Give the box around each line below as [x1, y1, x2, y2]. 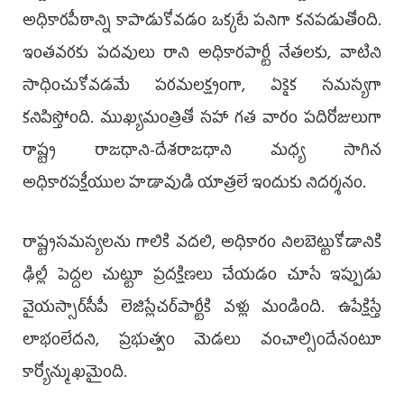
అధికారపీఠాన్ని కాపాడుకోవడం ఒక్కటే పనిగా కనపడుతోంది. [23, 6, 381, 38]
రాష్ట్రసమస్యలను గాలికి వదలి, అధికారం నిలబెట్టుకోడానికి [23, 228, 381, 260]
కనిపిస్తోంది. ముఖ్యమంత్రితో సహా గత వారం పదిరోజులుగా [23, 104, 381, 135]
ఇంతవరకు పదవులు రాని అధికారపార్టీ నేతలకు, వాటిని [23, 39, 381, 70]
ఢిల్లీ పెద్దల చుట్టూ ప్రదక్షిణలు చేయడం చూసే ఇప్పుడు [23, 261, 381, 292]
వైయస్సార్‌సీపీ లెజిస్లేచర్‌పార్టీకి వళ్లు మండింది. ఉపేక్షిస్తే [23, 293, 381, 325]
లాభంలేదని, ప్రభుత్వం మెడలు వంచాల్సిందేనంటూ [23, 326, 381, 357]
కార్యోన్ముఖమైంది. [23, 358, 127, 390]
